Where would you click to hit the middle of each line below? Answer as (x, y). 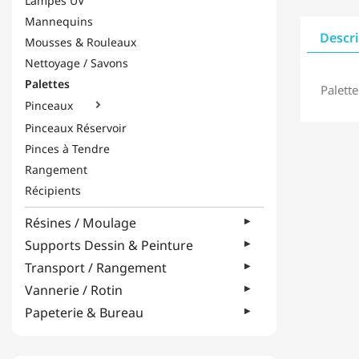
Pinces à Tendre (67, 149)
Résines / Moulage (81, 223)
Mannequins (59, 21)
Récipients (53, 190)
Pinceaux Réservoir (76, 128)
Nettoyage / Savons (77, 63)
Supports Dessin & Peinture (109, 245)
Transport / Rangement (96, 268)
